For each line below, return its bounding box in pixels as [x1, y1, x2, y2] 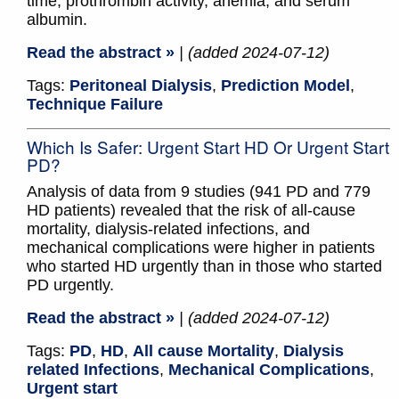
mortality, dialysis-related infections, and [27, 220, 310, 239]
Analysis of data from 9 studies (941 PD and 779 [27, 183, 370, 201]
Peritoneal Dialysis [69, 77, 212, 95]
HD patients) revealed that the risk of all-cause [27, 201, 355, 220]
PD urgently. [27, 276, 114, 295]
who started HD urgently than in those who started [27, 257, 382, 276]
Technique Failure [27, 95, 163, 114]
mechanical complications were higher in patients [27, 239, 375, 257]
